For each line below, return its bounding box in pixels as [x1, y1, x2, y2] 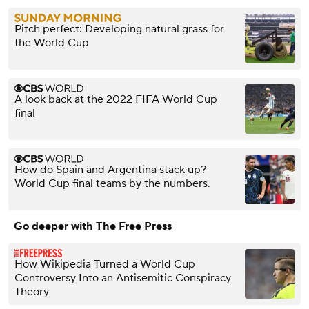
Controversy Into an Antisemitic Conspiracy [14, 271, 231, 286]
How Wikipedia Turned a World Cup [14, 257, 195, 272]
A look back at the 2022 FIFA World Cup [14, 92, 217, 107]
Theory [14, 285, 49, 299]
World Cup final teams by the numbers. [14, 177, 210, 191]
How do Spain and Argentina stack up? [14, 163, 206, 177]
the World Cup [14, 36, 89, 50]
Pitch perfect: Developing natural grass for [14, 22, 224, 37]
